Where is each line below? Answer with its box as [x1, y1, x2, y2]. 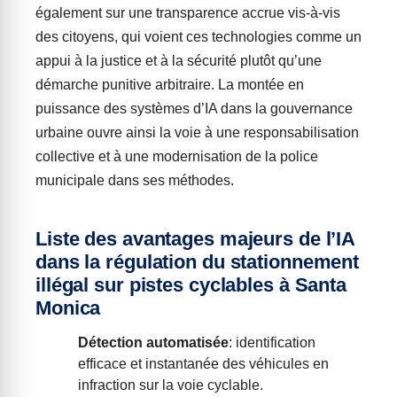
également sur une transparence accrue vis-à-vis [35, 5, 340, 21]
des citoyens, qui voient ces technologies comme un [35, 29, 362, 45]
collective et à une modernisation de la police [35, 149, 318, 165]
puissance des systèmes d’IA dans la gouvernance [35, 101, 353, 117]
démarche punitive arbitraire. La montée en [35, 77, 304, 93]
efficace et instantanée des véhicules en [78, 356, 329, 372]
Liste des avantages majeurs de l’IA [35, 228, 355, 251]
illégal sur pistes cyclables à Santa [35, 274, 347, 297]
